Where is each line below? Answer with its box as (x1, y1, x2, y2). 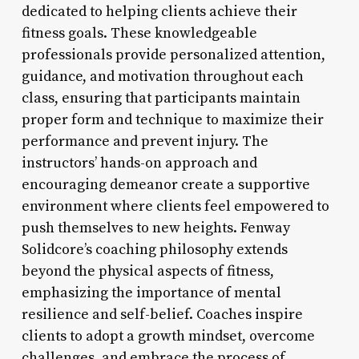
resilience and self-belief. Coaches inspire (21, 305, 303, 324)
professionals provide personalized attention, (21, 45, 325, 64)
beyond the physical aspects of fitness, (21, 261, 274, 280)
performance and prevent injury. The (21, 131, 268, 151)
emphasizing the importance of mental (21, 283, 281, 302)
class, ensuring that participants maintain (21, 88, 301, 107)
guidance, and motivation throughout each (21, 67, 304, 86)
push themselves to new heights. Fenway (21, 218, 290, 237)
